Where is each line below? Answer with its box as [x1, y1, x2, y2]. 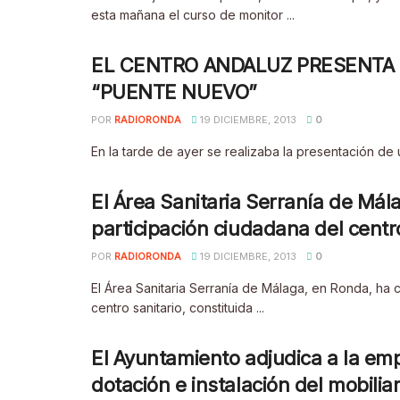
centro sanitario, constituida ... [91, 300, 264, 315]
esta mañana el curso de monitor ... [91, 7, 295, 22]
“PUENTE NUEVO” [91, 80, 257, 104]
